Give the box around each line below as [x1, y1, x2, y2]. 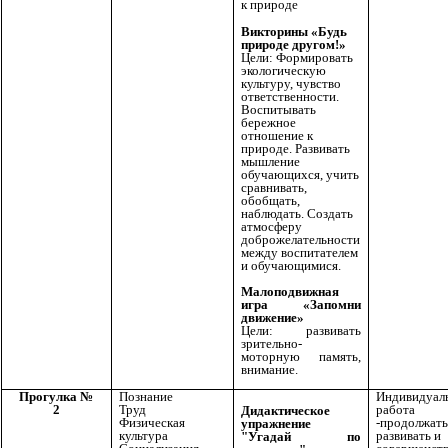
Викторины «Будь [241, 24, 347, 40]
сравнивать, [241, 180, 307, 196]
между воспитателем [241, 245, 358, 261]
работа [376, 402, 421, 418]
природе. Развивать [241, 141, 350, 157]
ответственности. [241, 89, 339, 105]
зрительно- [241, 336, 302, 352]
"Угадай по [241, 428, 361, 444]
